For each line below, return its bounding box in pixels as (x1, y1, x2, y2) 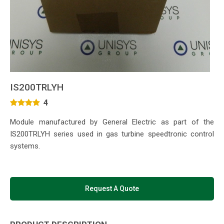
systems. (10, 141, 40, 150)
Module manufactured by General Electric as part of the (10, 117, 214, 126)
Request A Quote (85, 184, 139, 192)
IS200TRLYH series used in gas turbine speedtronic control (10, 129, 214, 138)
